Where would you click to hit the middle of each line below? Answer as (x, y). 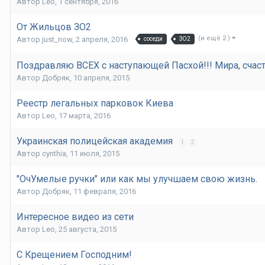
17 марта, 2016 (85, 116)
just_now (57, 40)
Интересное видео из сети (75, 217)
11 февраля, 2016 (105, 192)
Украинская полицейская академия (96, 141)
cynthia (54, 154)
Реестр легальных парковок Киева (95, 104)
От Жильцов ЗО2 (54, 27)
